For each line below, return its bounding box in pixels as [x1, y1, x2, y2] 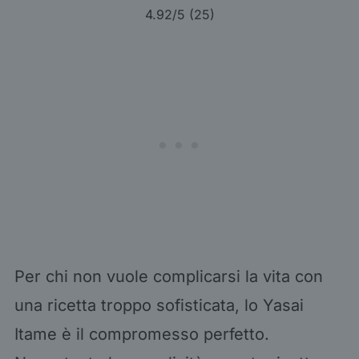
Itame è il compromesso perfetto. [14, 325, 269, 345]
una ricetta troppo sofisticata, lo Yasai [14, 296, 304, 316]
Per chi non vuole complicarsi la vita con [14, 267, 323, 287]
